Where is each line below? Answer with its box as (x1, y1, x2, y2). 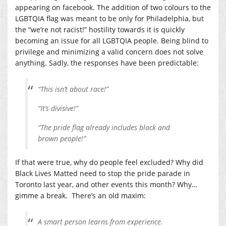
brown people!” (38, 133, 86, 143)
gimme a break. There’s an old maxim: (15, 190, 146, 200)
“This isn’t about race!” (38, 84, 108, 94)
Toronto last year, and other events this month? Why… (15, 179, 197, 189)
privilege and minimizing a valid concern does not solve (15, 46, 203, 56)
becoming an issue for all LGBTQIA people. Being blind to (15, 35, 208, 45)
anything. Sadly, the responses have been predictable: (15, 58, 199, 68)
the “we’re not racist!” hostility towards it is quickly (15, 24, 185, 34)
